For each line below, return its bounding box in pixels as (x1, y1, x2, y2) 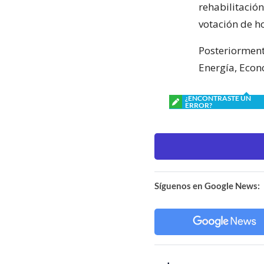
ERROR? (185, 100, 212, 110)
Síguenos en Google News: (154, 180, 260, 191)
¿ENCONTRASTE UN (185, 93, 251, 103)
